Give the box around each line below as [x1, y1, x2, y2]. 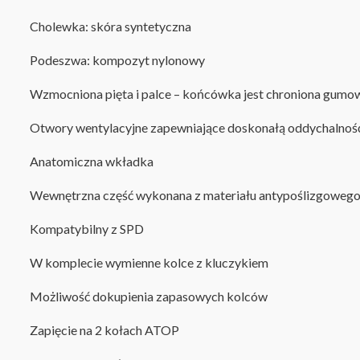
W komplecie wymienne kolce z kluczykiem [30, 255, 268, 270]
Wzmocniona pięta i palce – [30, 86, 180, 101]
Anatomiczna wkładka [30, 153, 153, 169]
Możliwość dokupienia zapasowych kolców [30, 288, 268, 304]
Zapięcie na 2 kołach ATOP [30, 322, 179, 337]
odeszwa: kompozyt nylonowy [38, 52, 205, 67]
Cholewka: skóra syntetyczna [30, 18, 191, 34]
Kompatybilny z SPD [30, 221, 144, 236]
